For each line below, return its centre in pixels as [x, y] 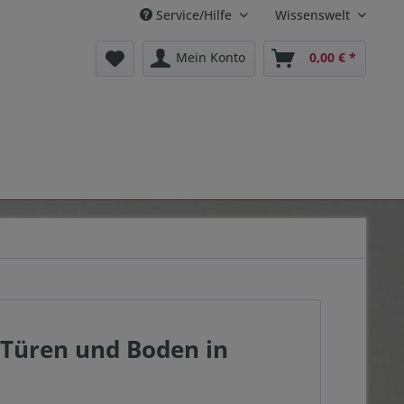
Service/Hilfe [194, 15]
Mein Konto [211, 57]
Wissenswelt [314, 15]
